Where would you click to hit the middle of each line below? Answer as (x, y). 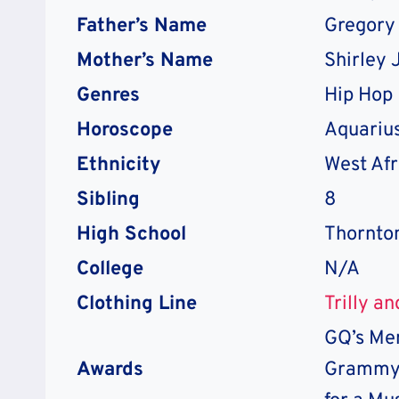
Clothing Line (137, 304)
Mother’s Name (145, 61)
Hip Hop (358, 95)
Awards (110, 370)
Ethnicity (119, 165)
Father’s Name (142, 26)
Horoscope (125, 130)
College (110, 269)
